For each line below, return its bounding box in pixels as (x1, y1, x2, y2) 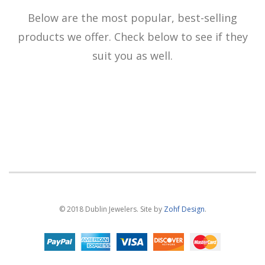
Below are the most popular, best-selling (28, 10, 237, 25)
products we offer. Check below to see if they (17, 29, 248, 44)
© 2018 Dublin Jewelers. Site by (59, 203, 164, 214)
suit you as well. (92, 48, 173, 63)
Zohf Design (163, 203, 205, 214)
